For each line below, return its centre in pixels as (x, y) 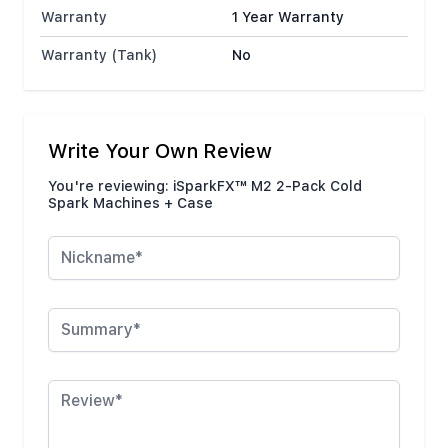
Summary (80, 305)
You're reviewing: (110, 186)
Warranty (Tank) (99, 55)
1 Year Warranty (288, 17)
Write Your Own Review (160, 151)
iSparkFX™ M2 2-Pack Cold (267, 186)
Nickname (81, 233)
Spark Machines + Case (130, 203)
